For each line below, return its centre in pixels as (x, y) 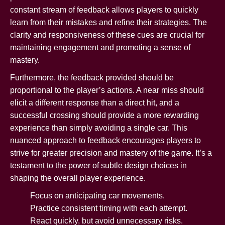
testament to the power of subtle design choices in (98, 165)
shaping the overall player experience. (78, 178)
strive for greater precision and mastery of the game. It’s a (111, 153)
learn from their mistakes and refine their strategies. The (108, 22)
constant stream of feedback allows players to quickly (104, 10)
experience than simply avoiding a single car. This (99, 128)
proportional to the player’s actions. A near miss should (107, 90)
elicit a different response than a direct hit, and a (95, 102)
